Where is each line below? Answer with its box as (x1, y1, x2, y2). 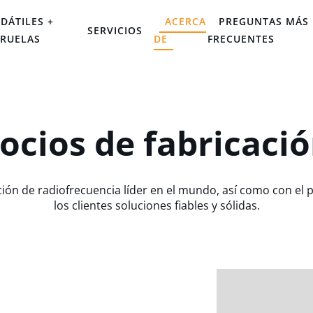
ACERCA (165, 15, 207, 28)
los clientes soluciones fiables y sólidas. (53, 198, 260, 213)
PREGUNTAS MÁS (219, 15, 310, 28)
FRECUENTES (208, 32, 275, 45)
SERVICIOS (87, 23, 143, 37)
